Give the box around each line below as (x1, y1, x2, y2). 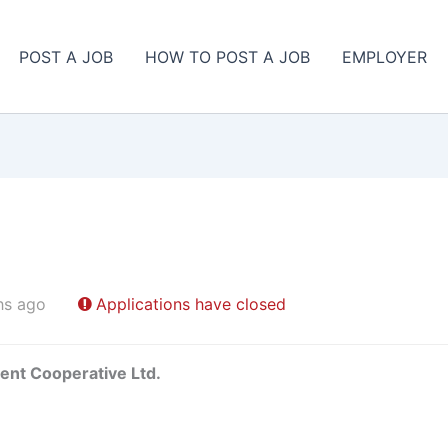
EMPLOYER (342, 46, 428, 67)
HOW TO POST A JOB (145, 46, 311, 67)
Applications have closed (96, 294, 286, 314)
